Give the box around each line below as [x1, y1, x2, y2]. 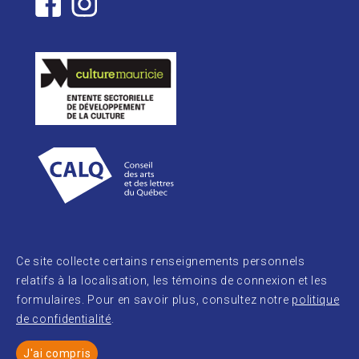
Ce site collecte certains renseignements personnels [16, 255, 305, 268]
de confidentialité [16, 313, 111, 326]
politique [292, 293, 340, 307]
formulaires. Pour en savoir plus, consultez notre [16, 293, 292, 307]
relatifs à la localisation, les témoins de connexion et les [16, 274, 328, 288]
